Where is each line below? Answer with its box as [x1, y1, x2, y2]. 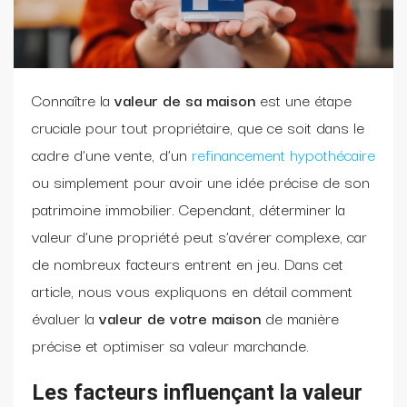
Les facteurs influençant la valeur [32, 379, 362, 405]
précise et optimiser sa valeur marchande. [32, 332, 309, 357]
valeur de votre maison [99, 304, 261, 330]
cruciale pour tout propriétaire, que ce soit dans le [32, 114, 364, 139]
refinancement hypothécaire [187, 141, 375, 166]
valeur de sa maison [114, 86, 260, 112]
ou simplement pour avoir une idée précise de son [32, 168, 370, 194]
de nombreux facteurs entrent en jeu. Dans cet [32, 250, 343, 275]
